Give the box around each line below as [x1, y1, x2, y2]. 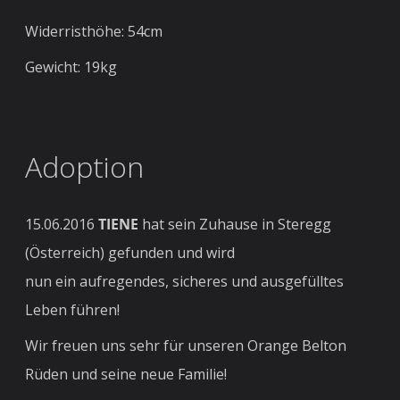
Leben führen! [25, 300, 121, 321]
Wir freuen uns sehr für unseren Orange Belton [25, 336, 347, 356]
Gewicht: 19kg [25, 57, 118, 78]
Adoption [25, 147, 145, 187]
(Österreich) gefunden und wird [25, 243, 236, 263]
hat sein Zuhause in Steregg [138, 214, 332, 235]
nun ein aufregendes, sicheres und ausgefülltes [25, 271, 345, 292]
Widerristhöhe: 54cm [25, 21, 163, 42]
